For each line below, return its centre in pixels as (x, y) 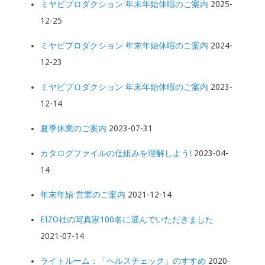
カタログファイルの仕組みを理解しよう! (116, 153)
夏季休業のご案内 (73, 129)
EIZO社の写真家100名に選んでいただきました (127, 220)
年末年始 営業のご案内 (83, 195)
